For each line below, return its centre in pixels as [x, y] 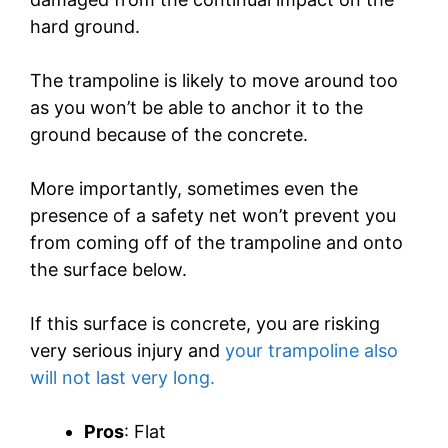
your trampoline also [309, 351]
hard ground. [87, 27]
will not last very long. [122, 378]
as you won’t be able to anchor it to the [196, 108]
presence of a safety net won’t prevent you [213, 216]
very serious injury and [125, 351]
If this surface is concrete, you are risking [205, 324]
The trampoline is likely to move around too [214, 81]
